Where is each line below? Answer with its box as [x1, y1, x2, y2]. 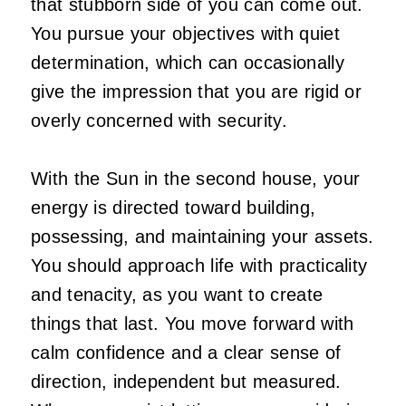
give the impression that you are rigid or [31, 81, 362, 101]
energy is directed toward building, [31, 197, 316, 217]
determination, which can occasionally [31, 52, 344, 72]
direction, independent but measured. [31, 371, 342, 391]
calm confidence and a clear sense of [31, 342, 342, 362]
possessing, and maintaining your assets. [31, 226, 374, 246]
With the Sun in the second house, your [31, 168, 361, 188]
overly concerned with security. [31, 110, 294, 130]
